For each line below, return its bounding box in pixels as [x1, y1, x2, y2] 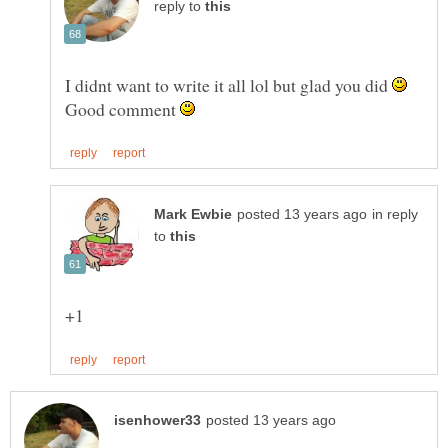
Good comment [65, 96, 180, 121]
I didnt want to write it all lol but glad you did [65, 72, 392, 97]
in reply [372, 206, 418, 222]
